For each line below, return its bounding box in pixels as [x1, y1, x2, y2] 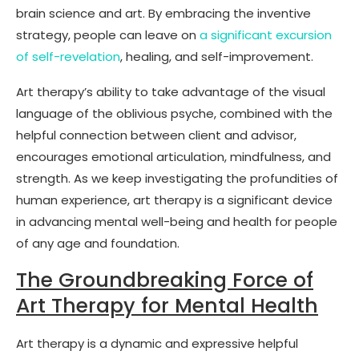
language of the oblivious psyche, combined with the [16, 104, 333, 122]
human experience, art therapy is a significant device [16, 191, 333, 208]
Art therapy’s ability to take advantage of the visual [16, 83, 325, 100]
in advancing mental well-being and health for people [16, 212, 337, 230]
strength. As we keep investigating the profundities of [16, 169, 338, 187]
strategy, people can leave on [16, 26, 200, 43]
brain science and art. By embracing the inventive [16, 4, 311, 22]
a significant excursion [200, 26, 332, 43]
